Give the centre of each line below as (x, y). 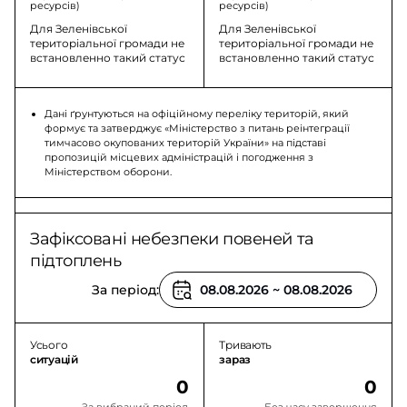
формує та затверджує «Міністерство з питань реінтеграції (197, 128)
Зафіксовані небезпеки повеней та (172, 239)
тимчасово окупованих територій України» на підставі (185, 143)
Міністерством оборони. (108, 172)
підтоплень (76, 261)
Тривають (246, 345)
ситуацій (54, 359)
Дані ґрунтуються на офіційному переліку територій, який (197, 114)
